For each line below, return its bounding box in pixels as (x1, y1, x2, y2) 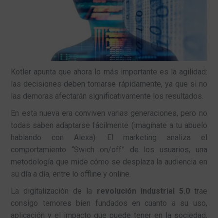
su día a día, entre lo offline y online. (11, 169, 131, 179)
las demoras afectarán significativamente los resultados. (11, 91, 204, 101)
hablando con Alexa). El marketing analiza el (11, 132, 207, 142)
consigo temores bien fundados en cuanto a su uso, (11, 198, 207, 208)
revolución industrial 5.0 (96, 186, 190, 196)
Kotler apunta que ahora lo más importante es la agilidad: (11, 67, 207, 76)
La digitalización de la (11, 186, 97, 196)
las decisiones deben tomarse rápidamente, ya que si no (11, 79, 207, 89)
